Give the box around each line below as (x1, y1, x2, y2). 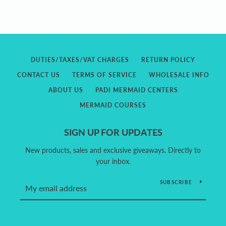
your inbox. (95, 156, 131, 165)
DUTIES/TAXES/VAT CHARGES (31, 55, 129, 64)
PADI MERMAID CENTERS (95, 86, 178, 94)
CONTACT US (17, 71, 60, 79)
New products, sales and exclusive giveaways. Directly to (25, 145, 201, 154)
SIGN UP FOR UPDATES (64, 126, 162, 138)
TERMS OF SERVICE (72, 71, 137, 79)
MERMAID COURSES (80, 101, 146, 109)
